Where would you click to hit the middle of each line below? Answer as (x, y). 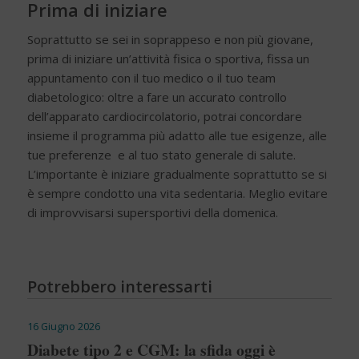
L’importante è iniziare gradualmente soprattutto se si (177, 173)
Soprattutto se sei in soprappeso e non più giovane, (170, 39)
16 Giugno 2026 (63, 326)
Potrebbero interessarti (119, 286)
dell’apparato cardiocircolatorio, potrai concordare (164, 116)
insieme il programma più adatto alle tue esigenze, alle (177, 135)
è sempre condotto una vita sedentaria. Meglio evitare (177, 193)
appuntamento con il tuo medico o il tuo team (151, 77)
